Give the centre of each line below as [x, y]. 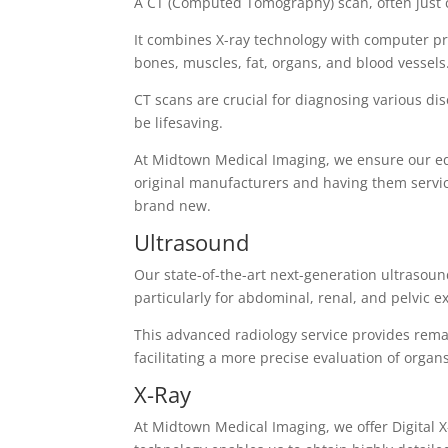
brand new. [173, 206]
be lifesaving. [179, 123]
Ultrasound [192, 242]
